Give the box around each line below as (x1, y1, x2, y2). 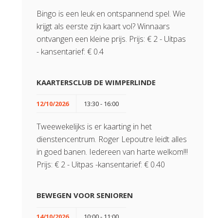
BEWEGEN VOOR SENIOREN (36, 190, 133, 200)
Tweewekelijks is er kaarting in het (36, 121, 152, 132)
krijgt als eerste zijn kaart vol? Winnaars (36, 21, 170, 32)
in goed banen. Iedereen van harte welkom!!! (36, 146, 188, 157)
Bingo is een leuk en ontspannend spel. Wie (36, 8, 185, 19)
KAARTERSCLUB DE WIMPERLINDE (36, 77, 156, 87)
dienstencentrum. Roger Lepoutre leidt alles (36, 134, 187, 145)
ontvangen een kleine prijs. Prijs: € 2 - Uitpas (36, 34, 186, 44)
